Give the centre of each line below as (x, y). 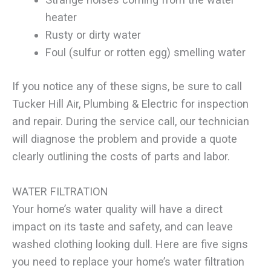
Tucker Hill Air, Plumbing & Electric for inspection (130, 103)
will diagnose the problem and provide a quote (125, 139)
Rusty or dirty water (93, 34)
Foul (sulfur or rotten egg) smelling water (145, 52)
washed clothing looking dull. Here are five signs (130, 244)
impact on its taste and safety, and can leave (122, 227)
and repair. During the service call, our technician (131, 121)
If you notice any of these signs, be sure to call (127, 86)
